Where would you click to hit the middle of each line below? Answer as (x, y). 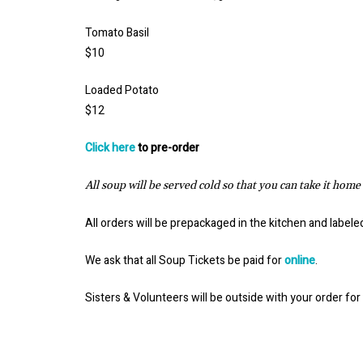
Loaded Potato (122, 91)
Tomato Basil (117, 33)
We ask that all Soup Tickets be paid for (185, 261)
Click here (110, 148)
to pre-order (167, 148)
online (300, 261)
